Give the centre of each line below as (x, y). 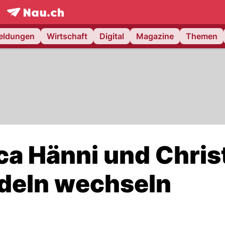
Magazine (155, 36)
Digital (112, 36)
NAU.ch (60, 22)
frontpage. (26, 22)
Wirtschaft (67, 36)
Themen (202, 36)
